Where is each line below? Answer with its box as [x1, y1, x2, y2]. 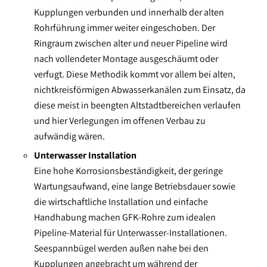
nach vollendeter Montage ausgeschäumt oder [33, 52, 218, 66]
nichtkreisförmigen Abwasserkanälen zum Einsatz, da [33, 83, 246, 97]
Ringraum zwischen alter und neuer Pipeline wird [33, 37, 228, 50]
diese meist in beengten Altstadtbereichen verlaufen [33, 99, 241, 112]
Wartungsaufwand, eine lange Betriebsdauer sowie [33, 180, 235, 193]
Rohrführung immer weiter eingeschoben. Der [33, 21, 215, 35]
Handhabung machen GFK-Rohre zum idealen [33, 211, 216, 224]
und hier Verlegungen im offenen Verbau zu [33, 114, 206, 128]
